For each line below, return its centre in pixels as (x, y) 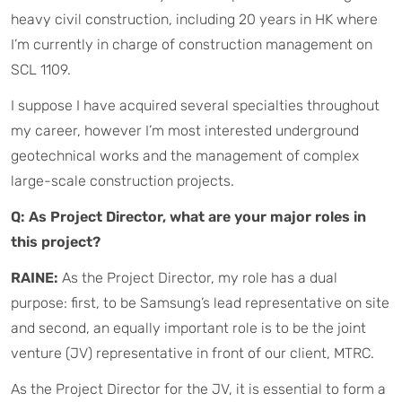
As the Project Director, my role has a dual (198, 278)
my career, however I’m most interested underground (185, 131)
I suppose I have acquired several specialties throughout (195, 105)
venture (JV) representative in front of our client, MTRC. (192, 353)
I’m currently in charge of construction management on (192, 44)
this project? (56, 242)
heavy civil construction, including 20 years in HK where (194, 19)
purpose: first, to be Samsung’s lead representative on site (200, 303)
